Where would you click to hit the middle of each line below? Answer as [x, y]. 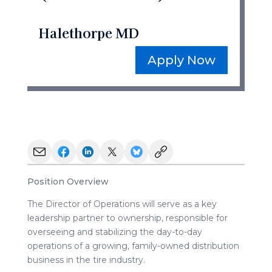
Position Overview [68, 181]
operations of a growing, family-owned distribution [133, 246]
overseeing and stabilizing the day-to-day [114, 232]
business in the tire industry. [86, 260]
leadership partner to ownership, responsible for [127, 218]
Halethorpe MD [88, 32]
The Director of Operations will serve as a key [122, 204]
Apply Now [182, 60]
